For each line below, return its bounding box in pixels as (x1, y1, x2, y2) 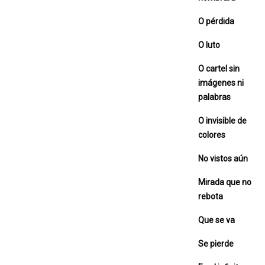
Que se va (198, 215, 235, 225)
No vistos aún (198, 153, 248, 163)
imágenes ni (198, 77, 244, 88)
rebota (198, 191, 223, 201)
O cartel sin (198, 63, 240, 73)
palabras (198, 92, 231, 102)
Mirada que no (198, 177, 251, 187)
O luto (198, 40, 220, 50)
